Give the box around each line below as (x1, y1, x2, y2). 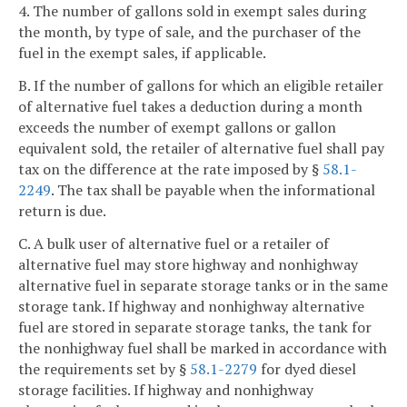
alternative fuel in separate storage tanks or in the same (18, 274, 388, 295)
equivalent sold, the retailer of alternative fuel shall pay (18, 137, 384, 158)
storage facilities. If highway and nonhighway (18, 379, 313, 400)
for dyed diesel (257, 358, 356, 379)
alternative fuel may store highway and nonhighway (18, 253, 358, 274)
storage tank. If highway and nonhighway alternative (18, 295, 364, 316)
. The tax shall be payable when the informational (51, 179, 375, 200)
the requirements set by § (18, 358, 190, 379)
